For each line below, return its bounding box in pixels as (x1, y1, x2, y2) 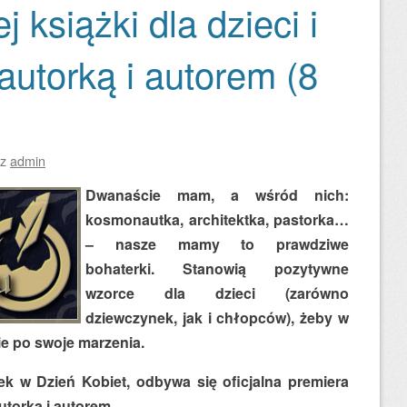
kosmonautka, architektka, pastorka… (85, 209, 349, 230)
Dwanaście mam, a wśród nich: (85, 184, 349, 205)
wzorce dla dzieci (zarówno (85, 283, 349, 303)
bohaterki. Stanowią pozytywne (85, 258, 349, 279)
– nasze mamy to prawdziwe (85, 233, 349, 254)
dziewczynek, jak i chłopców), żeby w (85, 307, 349, 328)
